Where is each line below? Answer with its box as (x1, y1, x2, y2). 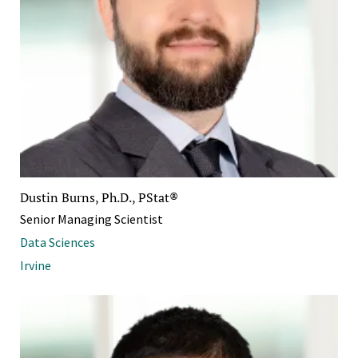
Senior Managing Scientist (20, 211, 163, 228)
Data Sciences (20, 234, 95, 251)
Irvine (20, 257, 51, 274)
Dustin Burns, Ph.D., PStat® (20, 189, 178, 207)
